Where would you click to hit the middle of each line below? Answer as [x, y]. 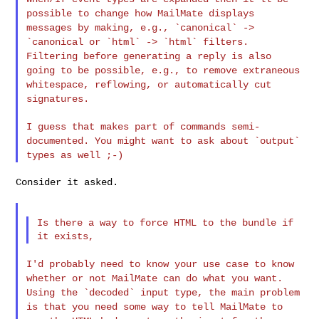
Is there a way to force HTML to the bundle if [165, 223]
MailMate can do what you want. [198, 278]
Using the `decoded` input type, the [129, 292]
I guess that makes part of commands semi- [143, 126]
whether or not [69, 278]
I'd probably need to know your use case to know [161, 264]
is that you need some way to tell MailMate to [155, 307]
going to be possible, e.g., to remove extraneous [163, 70]
